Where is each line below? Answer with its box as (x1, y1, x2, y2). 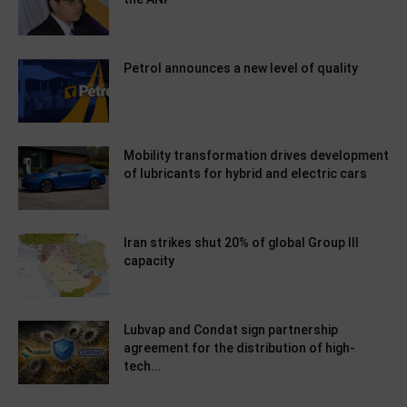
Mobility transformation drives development (124, 148, 389, 164)
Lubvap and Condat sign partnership (124, 323, 338, 338)
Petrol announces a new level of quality (124, 61, 358, 76)
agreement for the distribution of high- (124, 341, 355, 356)
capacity (124, 253, 174, 269)
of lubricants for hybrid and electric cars (124, 166, 367, 182)
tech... (124, 359, 162, 374)
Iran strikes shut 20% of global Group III (124, 235, 359, 251)
